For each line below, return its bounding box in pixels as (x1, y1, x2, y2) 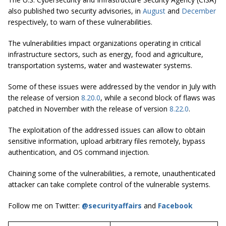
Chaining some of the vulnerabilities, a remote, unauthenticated (8, 168, 215, 178)
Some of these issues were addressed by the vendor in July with (8, 81, 216, 91)
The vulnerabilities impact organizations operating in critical (8, 38, 201, 48)
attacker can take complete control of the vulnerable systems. (8, 179, 210, 189)
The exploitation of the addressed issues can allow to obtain (8, 125, 205, 135)
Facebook (158, 200, 193, 210)
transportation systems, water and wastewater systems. (8, 60, 192, 70)
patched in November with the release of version (8, 103, 167, 114)
